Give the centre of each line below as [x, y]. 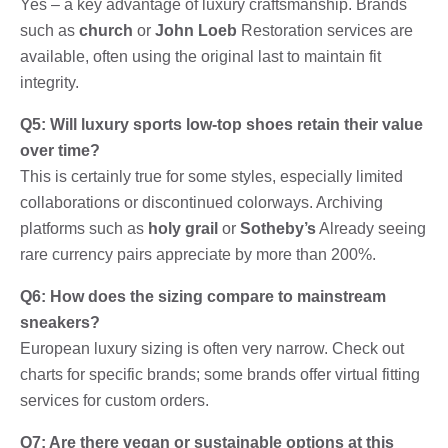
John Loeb [196, 30]
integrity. [49, 82]
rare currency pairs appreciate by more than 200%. [198, 254]
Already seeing [371, 228]
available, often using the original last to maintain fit [200, 56]
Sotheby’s [278, 228]
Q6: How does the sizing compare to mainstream [203, 296]
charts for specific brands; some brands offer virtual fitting [220, 374]
